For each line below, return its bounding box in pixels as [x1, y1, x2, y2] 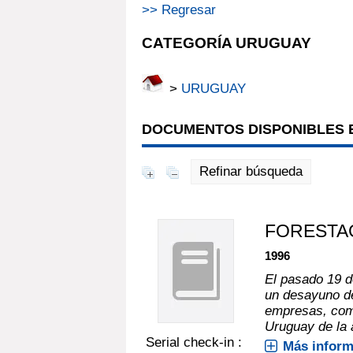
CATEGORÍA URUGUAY [142, 34, 311, 51]
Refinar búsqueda [199, 163, 303, 179]
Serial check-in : [146, 334, 242, 350]
